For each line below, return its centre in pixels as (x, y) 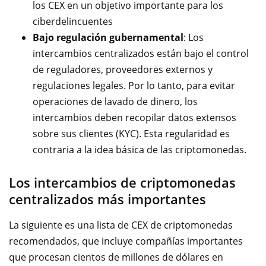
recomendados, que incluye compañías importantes (126, 241)
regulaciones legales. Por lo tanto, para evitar (134, 85)
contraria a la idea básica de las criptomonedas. (140, 150)
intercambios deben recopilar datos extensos (134, 118)
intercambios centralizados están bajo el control (141, 53)
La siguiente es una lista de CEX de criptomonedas (121, 225)
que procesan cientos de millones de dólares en (116, 257)
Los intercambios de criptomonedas (122, 182)
